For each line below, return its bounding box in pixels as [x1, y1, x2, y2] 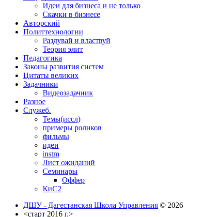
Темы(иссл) [43, 114, 80, 123]
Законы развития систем [23, 62, 104, 71]
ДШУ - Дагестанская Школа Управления [23, 201, 158, 209]
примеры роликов [43, 123, 102, 132]
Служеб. [23, 106, 51, 114]
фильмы [43, 132, 69, 140]
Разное [23, 97, 46, 106]
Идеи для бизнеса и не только [43, 1, 140, 10]
